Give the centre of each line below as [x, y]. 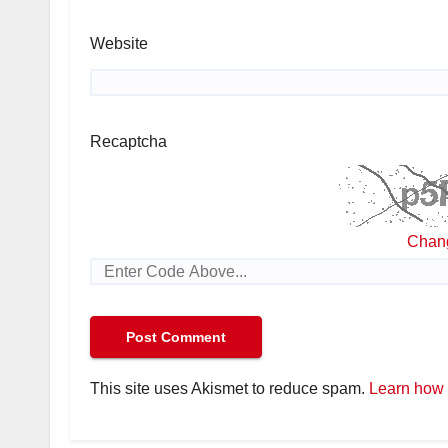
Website [119, 44]
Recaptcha [128, 141]
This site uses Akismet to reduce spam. [229, 389]
